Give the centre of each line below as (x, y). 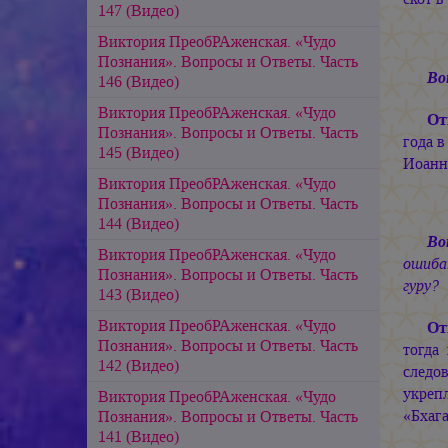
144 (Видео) (138, 223)
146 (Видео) (138, 81)
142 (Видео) (138, 365)
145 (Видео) (138, 152)
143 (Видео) (138, 294)
